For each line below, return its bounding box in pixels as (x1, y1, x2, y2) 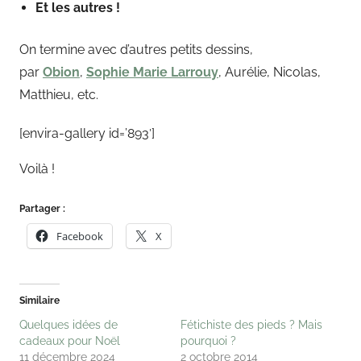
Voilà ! (19, 160, 55, 176)
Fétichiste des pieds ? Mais (180, 317, 322, 331)
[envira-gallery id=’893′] (19, 125, 155, 141)
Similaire (19, 294, 60, 306)
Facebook (56, 228, 103, 243)
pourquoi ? (180, 334, 236, 347)
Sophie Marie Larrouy (86, 64, 218, 80)
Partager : (19, 202, 65, 214)
